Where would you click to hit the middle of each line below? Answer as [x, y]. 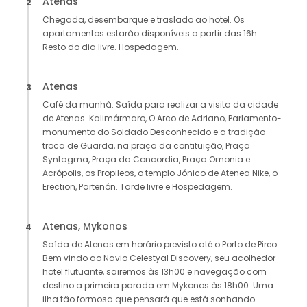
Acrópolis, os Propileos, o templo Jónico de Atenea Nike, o [160, 173]
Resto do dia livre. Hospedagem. [111, 47]
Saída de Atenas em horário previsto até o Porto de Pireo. [161, 245]
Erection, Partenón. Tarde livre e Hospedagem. [137, 187]
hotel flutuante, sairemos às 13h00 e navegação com [155, 272]
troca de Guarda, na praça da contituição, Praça [146, 146]
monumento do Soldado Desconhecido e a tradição [154, 132]
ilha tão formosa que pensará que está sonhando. [150, 299]
